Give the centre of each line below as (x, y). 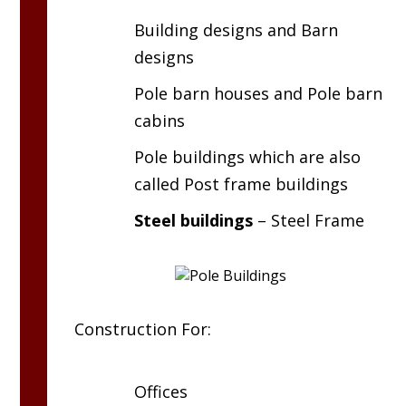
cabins (160, 121)
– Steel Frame (309, 221)
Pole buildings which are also (248, 157)
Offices (161, 392)
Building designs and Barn (237, 30)
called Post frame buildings (242, 184)
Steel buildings (194, 221)
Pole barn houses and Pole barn (259, 94)
